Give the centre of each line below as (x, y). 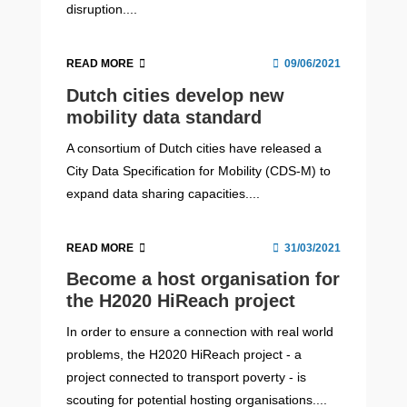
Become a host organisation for (203, 278)
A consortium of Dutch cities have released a (194, 148)
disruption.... (102, 10)
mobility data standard (164, 117)
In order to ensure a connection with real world (200, 331)
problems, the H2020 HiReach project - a (184, 354)
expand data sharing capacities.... (164, 193)
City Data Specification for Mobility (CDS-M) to (199, 170)
